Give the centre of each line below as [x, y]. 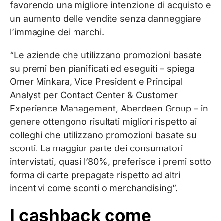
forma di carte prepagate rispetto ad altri [95, 175]
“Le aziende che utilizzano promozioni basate [106, 55]
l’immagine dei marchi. [57, 32]
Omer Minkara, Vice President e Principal [96, 81]
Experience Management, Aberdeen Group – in [109, 108]
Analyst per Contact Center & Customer [94, 95]
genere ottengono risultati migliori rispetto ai [103, 121]
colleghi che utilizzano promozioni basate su [103, 135]
